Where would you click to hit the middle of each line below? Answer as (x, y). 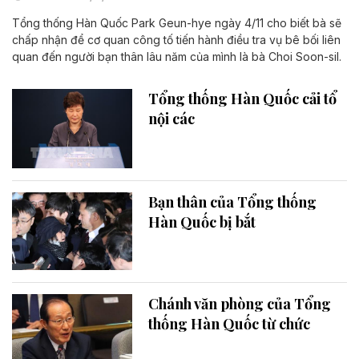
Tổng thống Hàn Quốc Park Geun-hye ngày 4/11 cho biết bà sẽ (177, 22)
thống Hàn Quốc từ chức (229, 323)
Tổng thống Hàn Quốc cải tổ (242, 98)
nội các (171, 118)
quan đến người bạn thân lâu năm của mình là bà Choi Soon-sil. (177, 56)
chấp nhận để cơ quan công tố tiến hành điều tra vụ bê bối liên (176, 39)
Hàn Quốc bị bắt (202, 222)
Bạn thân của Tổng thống (232, 202)
